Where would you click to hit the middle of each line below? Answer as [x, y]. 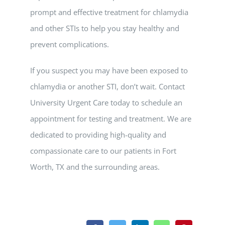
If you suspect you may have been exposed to [109, 70]
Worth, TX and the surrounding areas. [95, 167]
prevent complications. [70, 44]
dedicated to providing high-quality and [98, 135]
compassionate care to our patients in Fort [103, 151]
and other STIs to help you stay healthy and [105, 28]
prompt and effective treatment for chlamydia [109, 12]
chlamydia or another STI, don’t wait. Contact [107, 86]
